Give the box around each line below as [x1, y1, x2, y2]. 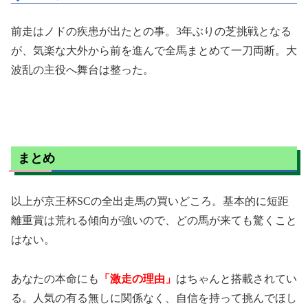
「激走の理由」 [99, 272, 176, 285]
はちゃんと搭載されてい [176, 272, 297, 285]
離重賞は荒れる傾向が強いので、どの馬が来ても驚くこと [11, 214, 297, 227]
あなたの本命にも [11, 272, 99, 285]
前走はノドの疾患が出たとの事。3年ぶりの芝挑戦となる [11, 25, 291, 38]
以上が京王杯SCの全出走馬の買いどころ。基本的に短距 [11, 195, 289, 208]
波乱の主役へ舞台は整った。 [11, 64, 154, 76]
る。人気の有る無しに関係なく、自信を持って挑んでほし [11, 291, 297, 304]
